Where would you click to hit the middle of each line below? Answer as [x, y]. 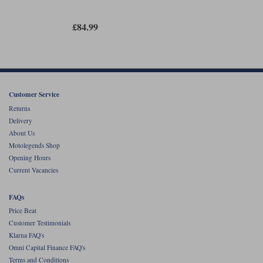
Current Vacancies [33, 170]
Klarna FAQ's [26, 235]
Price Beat [23, 210]
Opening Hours [30, 157]
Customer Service [34, 95]
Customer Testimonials [40, 222]
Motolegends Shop [34, 145]
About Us [22, 133]
